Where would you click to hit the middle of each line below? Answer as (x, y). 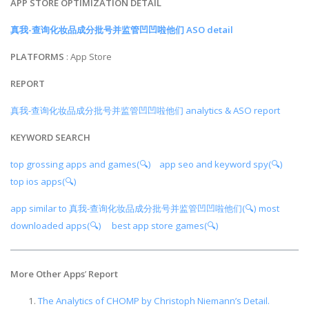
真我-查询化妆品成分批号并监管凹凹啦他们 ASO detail (123, 30)
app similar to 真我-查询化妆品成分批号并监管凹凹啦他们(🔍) (134, 209)
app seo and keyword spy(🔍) (222, 165)
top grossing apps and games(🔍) (82, 165)
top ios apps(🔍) (47, 182)
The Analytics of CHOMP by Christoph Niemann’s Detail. (154, 300)
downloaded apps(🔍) (57, 226)
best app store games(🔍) (167, 226)
